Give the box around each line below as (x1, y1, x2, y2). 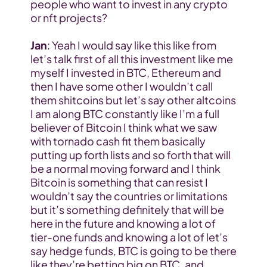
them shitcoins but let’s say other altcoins (30, 93, 236, 107)
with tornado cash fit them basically (30, 134, 206, 148)
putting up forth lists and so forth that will (30, 148, 231, 162)
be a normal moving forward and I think (30, 162, 221, 176)
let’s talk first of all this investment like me (30, 52, 233, 66)
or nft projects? (30, 11, 107, 25)
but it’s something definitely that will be (30, 203, 224, 217)
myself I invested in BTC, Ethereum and (30, 66, 221, 80)
